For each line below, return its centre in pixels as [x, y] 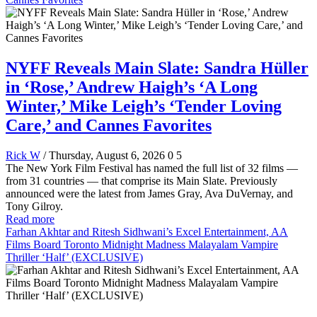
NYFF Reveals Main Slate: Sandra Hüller [157, 68]
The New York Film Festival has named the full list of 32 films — [152, 168]
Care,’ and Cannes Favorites [109, 125]
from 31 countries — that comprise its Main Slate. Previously [142, 180]
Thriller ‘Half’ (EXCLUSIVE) [74, 257]
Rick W [23, 155]
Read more [30, 219]
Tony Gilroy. [34, 206]
